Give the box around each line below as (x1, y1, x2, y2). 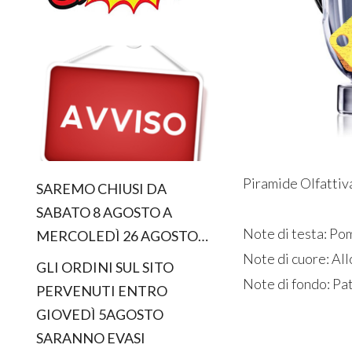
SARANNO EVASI (36, 329, 146, 347)
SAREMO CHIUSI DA (36, 180, 167, 198)
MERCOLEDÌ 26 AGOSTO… (36, 227, 209, 245)
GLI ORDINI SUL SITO (36, 258, 174, 277)
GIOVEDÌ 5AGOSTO (36, 306, 164, 324)
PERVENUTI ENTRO (36, 282, 168, 300)
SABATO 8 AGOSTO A (36, 203, 173, 222)
